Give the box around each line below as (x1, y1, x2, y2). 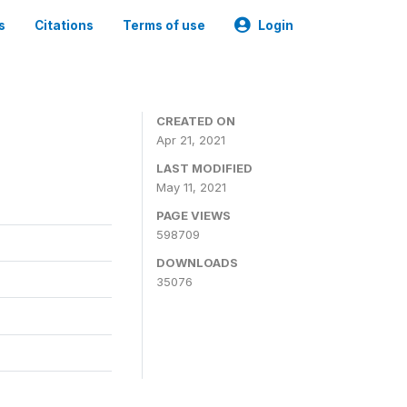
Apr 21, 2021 (156, 133, 225, 147)
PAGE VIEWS (156, 208, 231, 223)
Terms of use (123, 18, 205, 33)
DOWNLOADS (156, 255, 238, 270)
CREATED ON (156, 114, 235, 128)
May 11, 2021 (156, 180, 226, 194)
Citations (35, 18, 94, 33)
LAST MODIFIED (156, 161, 253, 175)
